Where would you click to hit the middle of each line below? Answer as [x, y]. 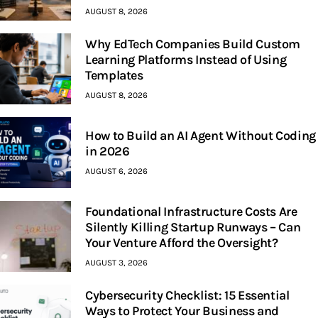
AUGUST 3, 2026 [116, 263]
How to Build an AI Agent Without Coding [201, 136]
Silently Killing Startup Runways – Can [193, 227]
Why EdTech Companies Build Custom [193, 44]
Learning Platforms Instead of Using [186, 60]
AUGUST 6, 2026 [116, 171]
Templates [114, 76]
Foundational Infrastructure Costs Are [191, 212]
